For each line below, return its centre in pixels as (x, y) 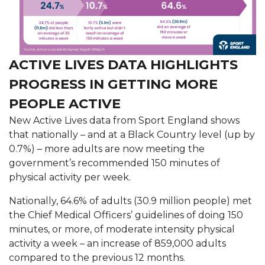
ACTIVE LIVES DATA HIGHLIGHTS (123, 64)
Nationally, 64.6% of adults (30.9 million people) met (130, 201)
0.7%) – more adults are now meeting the (107, 148)
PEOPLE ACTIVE (65, 103)
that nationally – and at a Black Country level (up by (132, 134)
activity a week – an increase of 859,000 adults (117, 243)
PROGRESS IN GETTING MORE (113, 84)
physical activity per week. (70, 177)
